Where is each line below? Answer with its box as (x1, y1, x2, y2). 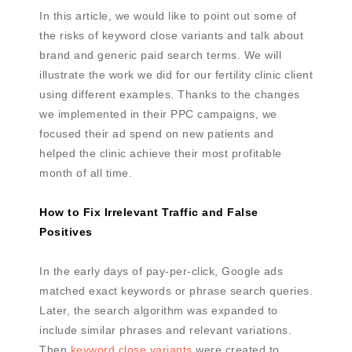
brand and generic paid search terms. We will (39, 49, 281, 62)
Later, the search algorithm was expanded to (39, 304, 278, 317)
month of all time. (39, 167, 132, 180)
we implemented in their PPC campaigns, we (39, 108, 277, 121)
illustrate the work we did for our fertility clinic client (39, 68, 313, 82)
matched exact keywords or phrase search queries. (39, 284, 313, 298)
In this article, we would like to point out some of (39, 9, 297, 23)
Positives (39, 225, 93, 239)
